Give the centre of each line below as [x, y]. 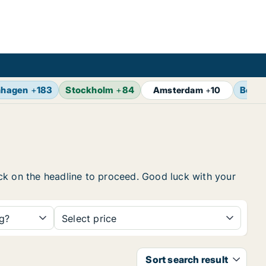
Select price [89, 218]
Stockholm [90, 90]
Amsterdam [178, 90]
